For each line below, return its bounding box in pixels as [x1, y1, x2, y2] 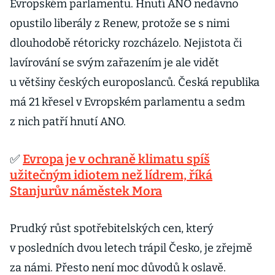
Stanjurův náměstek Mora [10, 184, 162, 198]
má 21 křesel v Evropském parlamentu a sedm [10, 95, 245, 109]
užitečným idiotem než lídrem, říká [10, 168, 212, 182]
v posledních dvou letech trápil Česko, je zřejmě [10, 241, 252, 255]
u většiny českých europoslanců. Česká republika [10, 76, 260, 89]
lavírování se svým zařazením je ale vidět [10, 56, 219, 69]
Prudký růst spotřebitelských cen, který [10, 222, 214, 235]
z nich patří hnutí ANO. [10, 115, 128, 128]
